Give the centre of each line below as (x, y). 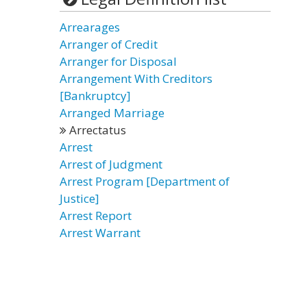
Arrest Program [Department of (145, 181)
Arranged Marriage (112, 113)
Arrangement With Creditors (136, 78)
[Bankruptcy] (95, 96)
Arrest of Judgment (111, 164)
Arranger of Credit (109, 44)
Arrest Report (96, 216)
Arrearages (90, 27)
